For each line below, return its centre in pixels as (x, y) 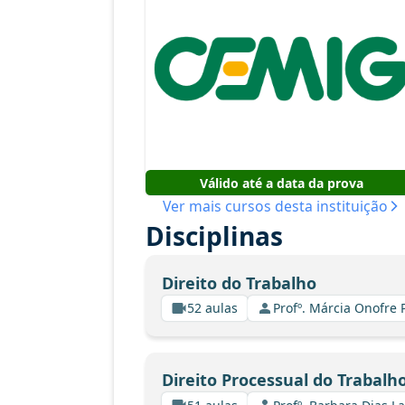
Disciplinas (214, 236)
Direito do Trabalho (239, 283)
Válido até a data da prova (281, 183)
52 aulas (212, 308)
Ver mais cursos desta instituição (275, 206)
